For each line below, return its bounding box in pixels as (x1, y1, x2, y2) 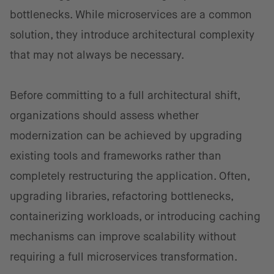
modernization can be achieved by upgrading (10, 130, 242, 142)
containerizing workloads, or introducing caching (10, 210, 261, 223)
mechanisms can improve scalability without (10, 231, 236, 243)
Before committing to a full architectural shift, (10, 89, 240, 102)
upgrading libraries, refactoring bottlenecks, (10, 190, 233, 202)
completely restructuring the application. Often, (10, 170, 250, 182)
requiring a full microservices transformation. (10, 251, 238, 263)
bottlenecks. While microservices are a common (10, 9, 252, 21)
